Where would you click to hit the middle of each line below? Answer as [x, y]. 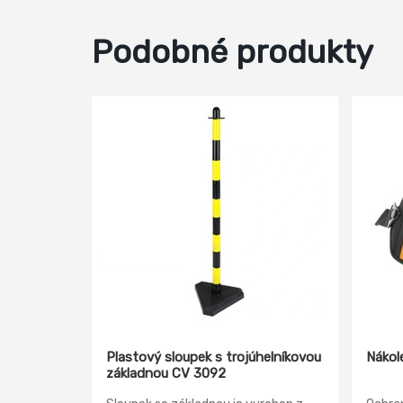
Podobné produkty [233, 52]
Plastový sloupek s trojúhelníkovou [214, 357]
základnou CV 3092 [166, 373]
